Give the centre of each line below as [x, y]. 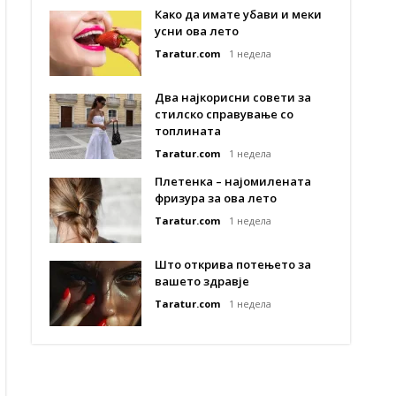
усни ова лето [197, 31]
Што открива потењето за [233, 264]
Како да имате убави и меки [238, 14]
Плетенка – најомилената [233, 181]
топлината [188, 131]
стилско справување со [224, 114]
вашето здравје [202, 281]
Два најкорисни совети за [233, 97]
